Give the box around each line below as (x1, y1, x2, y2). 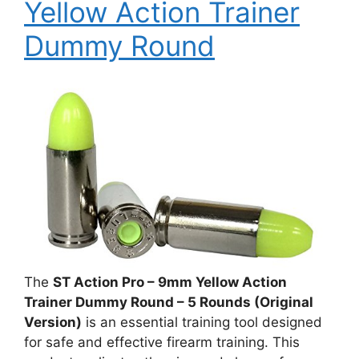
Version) (24, 313, 82, 330)
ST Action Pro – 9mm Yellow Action (53, 273, 287, 290)
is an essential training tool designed (82, 313, 322, 330)
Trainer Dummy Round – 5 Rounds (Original (24, 293, 313, 310)
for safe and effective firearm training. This (24, 333, 300, 350)
